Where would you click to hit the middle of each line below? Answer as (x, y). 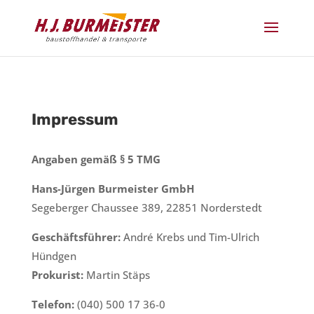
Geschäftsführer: (76, 237)
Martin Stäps (118, 275)
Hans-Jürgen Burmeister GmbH (112, 189)
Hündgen (54, 256)
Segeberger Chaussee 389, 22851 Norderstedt (146, 207)
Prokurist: (57, 275)
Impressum (75, 120)
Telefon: (53, 304)
